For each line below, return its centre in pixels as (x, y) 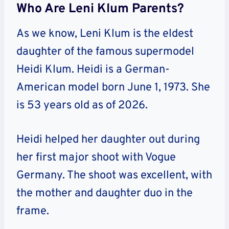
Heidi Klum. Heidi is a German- (93, 70)
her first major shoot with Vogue (96, 158)
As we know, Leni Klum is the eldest (105, 34)
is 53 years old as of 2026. (82, 106)
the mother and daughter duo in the (105, 194)
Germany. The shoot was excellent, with (114, 176)
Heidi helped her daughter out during (108, 140)
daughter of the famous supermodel (105, 52)
